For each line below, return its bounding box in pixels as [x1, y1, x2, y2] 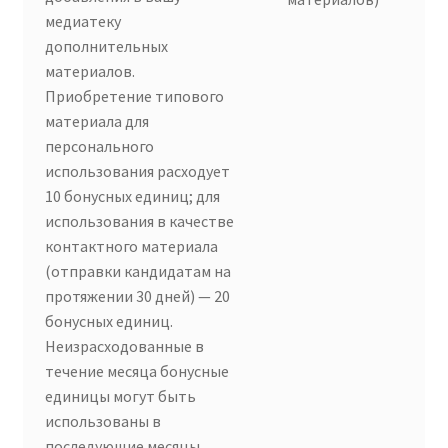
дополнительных [45, 36, 169, 57]
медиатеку [45, 11, 122, 32]
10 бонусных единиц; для [45, 186, 221, 207]
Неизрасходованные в [45, 336, 205, 357]
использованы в [45, 411, 162, 432]
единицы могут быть [45, 386, 197, 407]
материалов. [45, 61, 136, 82]
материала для [45, 111, 150, 132]
